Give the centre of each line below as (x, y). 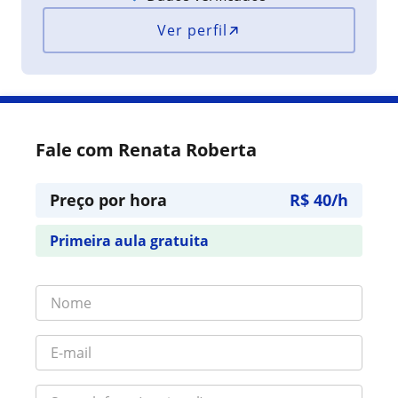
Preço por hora (108, 200)
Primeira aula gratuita (129, 241)
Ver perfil (193, 30)
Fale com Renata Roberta (146, 150)
